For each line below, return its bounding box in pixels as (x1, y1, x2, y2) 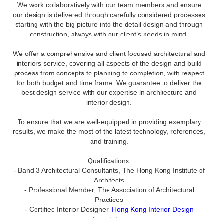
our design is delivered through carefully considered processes (13, 11, 205, 18)
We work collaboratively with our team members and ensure (17, 1, 201, 9)
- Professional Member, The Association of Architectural (24, 186, 194, 194)
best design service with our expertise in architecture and (21, 89, 197, 96)
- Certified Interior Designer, (24, 205, 112, 213)
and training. (90, 137, 128, 145)
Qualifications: (87, 157, 131, 164)
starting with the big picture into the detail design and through (15, 20, 203, 28)
